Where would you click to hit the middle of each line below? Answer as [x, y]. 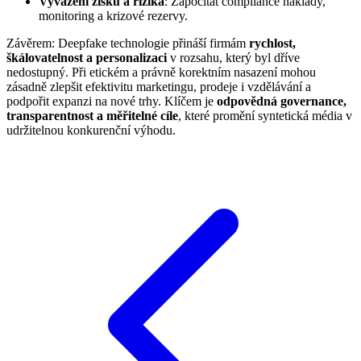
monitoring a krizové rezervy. [113, 16]
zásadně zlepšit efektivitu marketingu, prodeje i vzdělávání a [159, 87]
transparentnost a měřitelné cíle [92, 116]
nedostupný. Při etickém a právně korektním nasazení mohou [161, 73]
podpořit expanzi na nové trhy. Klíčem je [112, 102]
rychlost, [272, 44]
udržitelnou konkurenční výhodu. [91, 131]
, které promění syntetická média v [265, 116]
